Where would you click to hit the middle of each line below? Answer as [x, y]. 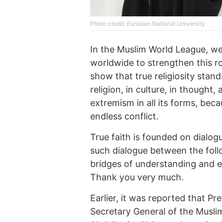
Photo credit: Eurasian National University [148, 24]
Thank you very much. [137, 177]
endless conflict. [124, 116]
